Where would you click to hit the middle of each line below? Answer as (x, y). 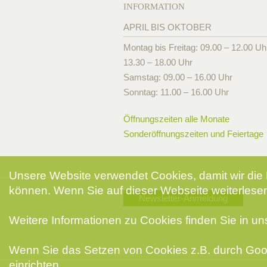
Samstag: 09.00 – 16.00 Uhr (178, 77)
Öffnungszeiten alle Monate (176, 119)
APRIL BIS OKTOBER (167, 27)
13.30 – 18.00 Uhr (158, 63)
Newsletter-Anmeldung (183, 198)
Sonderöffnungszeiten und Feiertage (193, 134)
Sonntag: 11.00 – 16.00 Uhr (176, 92)
